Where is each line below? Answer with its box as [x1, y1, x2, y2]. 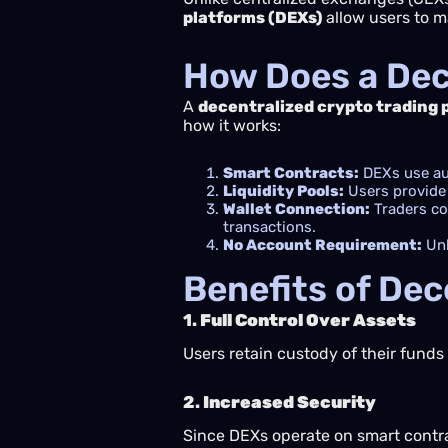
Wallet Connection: [223, 200, 370, 218]
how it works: [183, 116, 281, 135]
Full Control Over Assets [200, 310, 416, 330]
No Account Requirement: [223, 236, 422, 254]
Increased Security [203, 392, 376, 412]
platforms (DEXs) [183, 8, 322, 27]
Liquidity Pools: [223, 182, 344, 200]
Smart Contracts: [223, 164, 359, 182]
